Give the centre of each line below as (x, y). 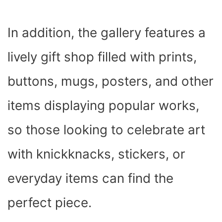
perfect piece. (50, 202)
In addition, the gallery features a (107, 32)
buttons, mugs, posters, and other (111, 81)
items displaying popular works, (103, 105)
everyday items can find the (90, 178)
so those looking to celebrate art (106, 129)
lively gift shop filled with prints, (102, 56)
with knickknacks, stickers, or (96, 154)
